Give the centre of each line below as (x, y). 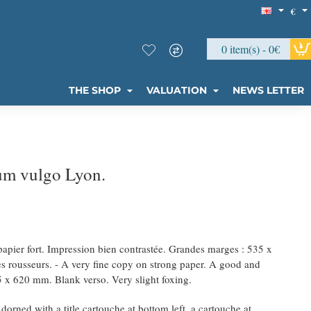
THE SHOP (95, 90)
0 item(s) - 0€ (251, 49)
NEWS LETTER (268, 90)
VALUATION (177, 90)
